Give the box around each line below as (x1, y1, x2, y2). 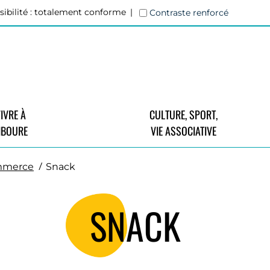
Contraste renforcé (149, 7, 228, 18)
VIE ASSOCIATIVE (150, 122, 216, 139)
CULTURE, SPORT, (149, 106, 218, 122)
